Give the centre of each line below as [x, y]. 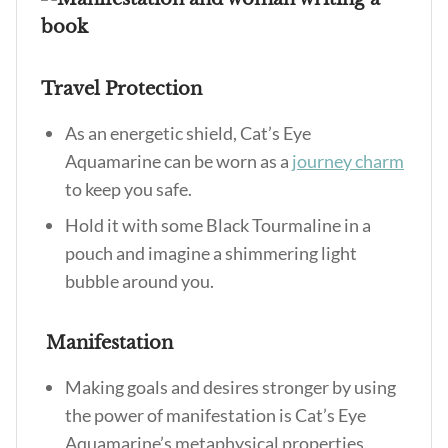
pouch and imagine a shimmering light [211, 253]
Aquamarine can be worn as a [178, 161]
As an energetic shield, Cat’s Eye [188, 133]
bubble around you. [141, 281]
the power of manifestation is [180, 415]
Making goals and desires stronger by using [230, 387]
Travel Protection [124, 89]
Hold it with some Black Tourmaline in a [218, 225]
